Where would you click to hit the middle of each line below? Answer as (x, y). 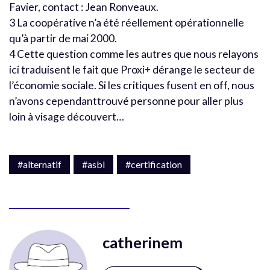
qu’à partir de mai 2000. (63, 38)
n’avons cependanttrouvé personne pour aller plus (126, 101)
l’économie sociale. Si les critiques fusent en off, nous (132, 85)
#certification (154, 164)
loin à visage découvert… (67, 116)
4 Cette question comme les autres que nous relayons (134, 54)
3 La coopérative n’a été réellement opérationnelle (127, 22)
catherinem (143, 242)
